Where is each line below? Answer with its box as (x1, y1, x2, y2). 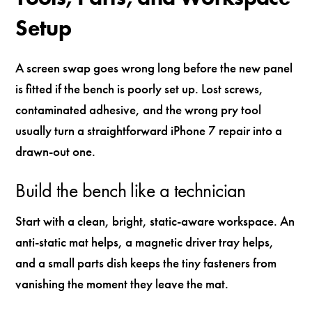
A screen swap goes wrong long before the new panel (15, 59, 293, 77)
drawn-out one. (15, 143, 96, 161)
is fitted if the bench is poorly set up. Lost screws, (15, 80, 264, 98)
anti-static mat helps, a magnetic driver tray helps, (15, 233, 274, 251)
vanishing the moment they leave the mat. (15, 275, 229, 293)
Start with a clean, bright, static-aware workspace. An (15, 212, 295, 231)
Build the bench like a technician (15, 178, 246, 203)
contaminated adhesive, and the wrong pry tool (15, 101, 262, 119)
